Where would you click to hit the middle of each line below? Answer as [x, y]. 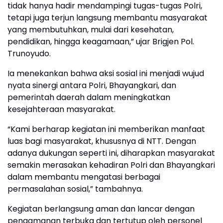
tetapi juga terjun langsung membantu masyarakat [108, 18]
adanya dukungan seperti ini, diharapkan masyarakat [111, 153]
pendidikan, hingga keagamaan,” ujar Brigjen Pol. [101, 42]
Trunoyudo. [29, 54]
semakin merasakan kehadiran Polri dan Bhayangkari [111, 165]
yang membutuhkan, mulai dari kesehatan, [91, 30]
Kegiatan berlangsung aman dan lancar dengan [101, 209]
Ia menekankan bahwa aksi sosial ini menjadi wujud [106, 73]
